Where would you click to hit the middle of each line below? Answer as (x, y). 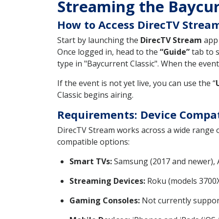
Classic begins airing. (95, 95)
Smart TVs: (91, 162)
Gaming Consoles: (105, 201)
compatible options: (93, 142)
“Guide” (175, 52)
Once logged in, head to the (109, 52)
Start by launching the (99, 40)
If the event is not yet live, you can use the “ (136, 83)
